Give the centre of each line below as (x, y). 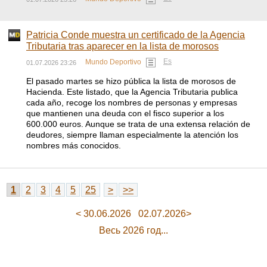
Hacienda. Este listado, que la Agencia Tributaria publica (132, 92)
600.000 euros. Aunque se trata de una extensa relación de (138, 124)
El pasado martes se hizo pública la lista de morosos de (131, 81)
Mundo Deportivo (113, 62)
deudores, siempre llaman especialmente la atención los (132, 135)
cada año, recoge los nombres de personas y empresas (132, 103)
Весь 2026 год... (133, 230)
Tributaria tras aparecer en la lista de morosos (122, 46)
